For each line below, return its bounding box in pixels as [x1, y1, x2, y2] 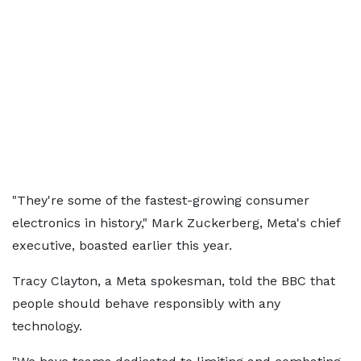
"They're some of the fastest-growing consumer [12, 193, 309, 208]
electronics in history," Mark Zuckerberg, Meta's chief [12, 215, 340, 230]
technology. [12, 318, 82, 334]
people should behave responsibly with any [12, 296, 280, 311]
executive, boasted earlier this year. [12, 238, 232, 253]
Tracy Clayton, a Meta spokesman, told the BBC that [12, 273, 335, 288]
